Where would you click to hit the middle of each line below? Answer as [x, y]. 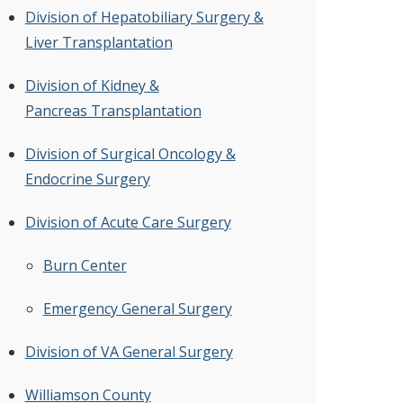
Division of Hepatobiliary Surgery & [144, 18]
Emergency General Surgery [137, 309]
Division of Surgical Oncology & [130, 154]
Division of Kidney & [92, 86]
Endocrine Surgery [87, 179]
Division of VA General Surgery [129, 352]
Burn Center [85, 266]
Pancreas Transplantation [113, 111]
